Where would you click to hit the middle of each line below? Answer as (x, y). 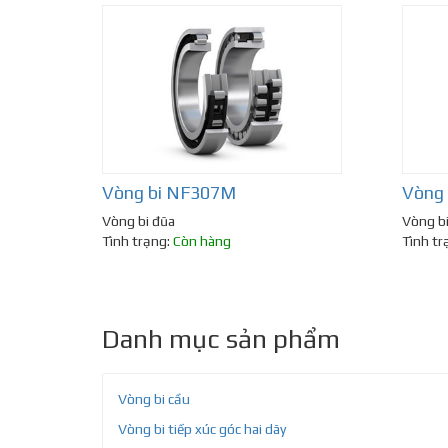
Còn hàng (202, 241)
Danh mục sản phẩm (221, 339)
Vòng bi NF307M (169, 193)
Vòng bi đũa (138, 221)
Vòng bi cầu (154, 399)
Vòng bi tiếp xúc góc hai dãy (202, 429)
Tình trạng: (137, 241)
